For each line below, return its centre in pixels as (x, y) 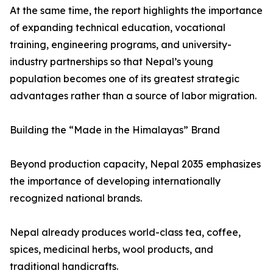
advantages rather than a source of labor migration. (133, 96)
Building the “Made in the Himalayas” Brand (115, 130)
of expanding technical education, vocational (118, 28)
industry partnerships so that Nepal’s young (112, 62)
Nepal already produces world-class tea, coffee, (125, 232)
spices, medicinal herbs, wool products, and (112, 250)
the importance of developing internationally (115, 181)
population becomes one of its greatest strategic (125, 79)
